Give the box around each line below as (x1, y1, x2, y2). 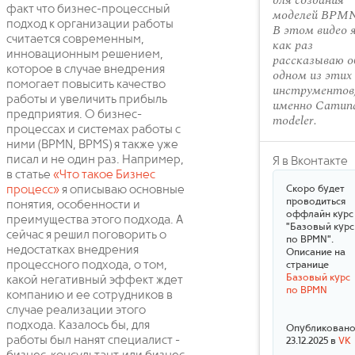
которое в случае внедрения (6, 63, 165, 76)
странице (286, 260, 329, 270)
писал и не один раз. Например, (6, 154, 184, 166)
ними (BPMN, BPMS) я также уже (6, 139, 178, 151)
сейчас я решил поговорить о (6, 229, 166, 242)
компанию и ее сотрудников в (6, 289, 173, 302)
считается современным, (6, 33, 144, 46)
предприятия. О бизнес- (6, 109, 142, 121)
